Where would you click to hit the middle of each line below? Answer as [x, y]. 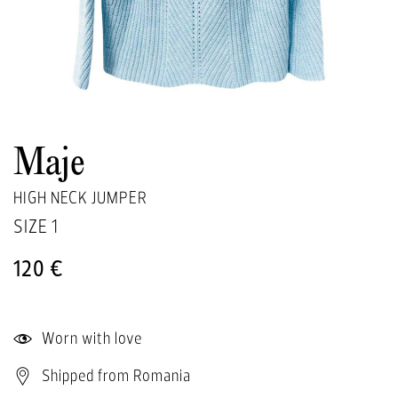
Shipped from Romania [115, 375]
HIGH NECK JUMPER [80, 197]
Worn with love [90, 338]
